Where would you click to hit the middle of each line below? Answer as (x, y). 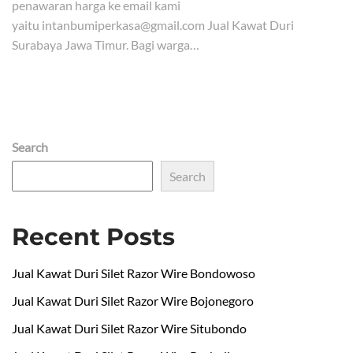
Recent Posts (93, 236)
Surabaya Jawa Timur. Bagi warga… (106, 44)
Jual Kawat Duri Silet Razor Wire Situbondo (129, 328)
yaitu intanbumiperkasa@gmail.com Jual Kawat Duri (153, 24)
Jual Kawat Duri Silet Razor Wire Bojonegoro (133, 300)
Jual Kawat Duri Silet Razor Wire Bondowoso (134, 273)
